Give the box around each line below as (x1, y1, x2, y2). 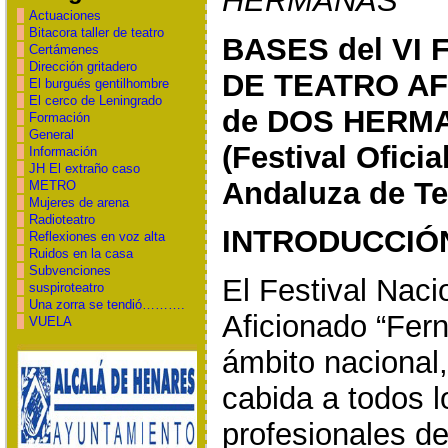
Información (28, 144, 97, 159)
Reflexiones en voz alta (28, 229, 165, 244)
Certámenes (28, 42, 99, 57)
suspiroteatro (28, 280, 104, 295)
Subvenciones (28, 263, 111, 278)
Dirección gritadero (28, 59, 137, 74)
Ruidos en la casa (28, 246, 133, 261)
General (28, 127, 74, 142)
